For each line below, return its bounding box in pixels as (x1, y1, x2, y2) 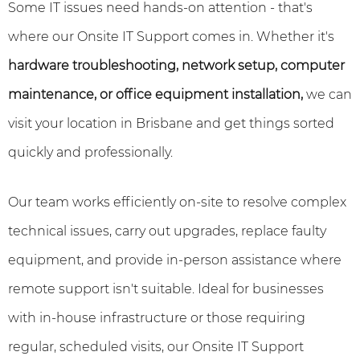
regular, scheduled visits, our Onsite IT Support (8, 339, 304, 354)
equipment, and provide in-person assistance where (8, 252, 342, 268)
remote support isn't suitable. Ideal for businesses (8, 281, 324, 297)
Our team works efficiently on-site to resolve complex (8, 194, 346, 210)
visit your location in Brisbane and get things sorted (8, 116, 334, 131)
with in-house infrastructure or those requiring (8, 310, 305, 325)
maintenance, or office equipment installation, (8, 87, 303, 102)
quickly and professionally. (8, 145, 173, 160)
